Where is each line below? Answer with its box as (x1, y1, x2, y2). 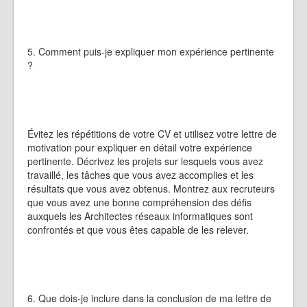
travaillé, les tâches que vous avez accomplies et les (27, 168, 254, 182)
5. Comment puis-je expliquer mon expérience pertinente (27, 45, 274, 58)
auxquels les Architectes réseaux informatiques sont (27, 209, 253, 223)
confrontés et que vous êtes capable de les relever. (27, 223, 249, 236)
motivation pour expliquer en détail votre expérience (27, 140, 252, 154)
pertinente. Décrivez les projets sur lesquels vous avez (27, 154, 263, 168)
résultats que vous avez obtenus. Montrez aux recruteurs (27, 182, 275, 195)
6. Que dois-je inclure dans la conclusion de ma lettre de (27, 291, 271, 305)
